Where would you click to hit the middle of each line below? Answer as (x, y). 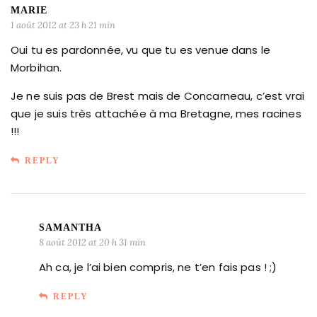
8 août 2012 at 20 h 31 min (92, 242)
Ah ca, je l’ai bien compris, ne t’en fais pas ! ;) (158, 267)
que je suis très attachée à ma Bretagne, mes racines (156, 113)
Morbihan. (36, 67)
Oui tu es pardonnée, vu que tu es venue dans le (141, 50)
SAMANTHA (70, 227)
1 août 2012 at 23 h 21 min (63, 25)
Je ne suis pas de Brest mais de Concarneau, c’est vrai (158, 96)
